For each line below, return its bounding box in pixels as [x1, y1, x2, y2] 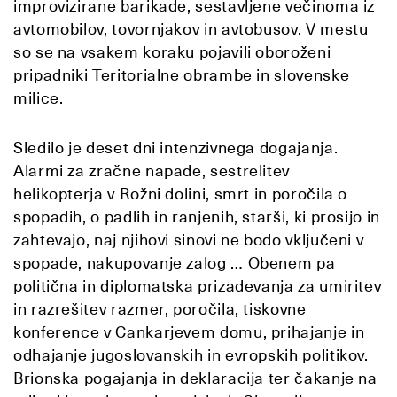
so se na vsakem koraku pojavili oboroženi [13, 41, 331, 62]
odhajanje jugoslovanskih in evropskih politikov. [13, 344, 369, 365]
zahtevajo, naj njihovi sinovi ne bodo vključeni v [13, 229, 364, 250]
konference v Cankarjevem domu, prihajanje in [13, 321, 365, 342]
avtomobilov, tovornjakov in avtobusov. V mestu [13, 18, 369, 39]
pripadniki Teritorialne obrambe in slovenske [13, 64, 350, 85]
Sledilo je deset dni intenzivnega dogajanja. [13, 136, 339, 158]
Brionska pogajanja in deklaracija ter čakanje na [13, 367, 378, 388]
